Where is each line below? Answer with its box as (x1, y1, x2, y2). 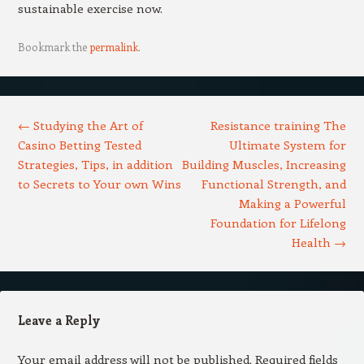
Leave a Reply (17, 312, 100, 328)
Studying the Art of (29, 117, 143, 133)
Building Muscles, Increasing (182, 156, 347, 172)
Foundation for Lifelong (210, 214, 347, 231)
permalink (89, 40, 138, 54)
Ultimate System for (229, 136, 347, 153)
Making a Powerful (239, 195, 347, 211)
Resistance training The (210, 117, 347, 133)
